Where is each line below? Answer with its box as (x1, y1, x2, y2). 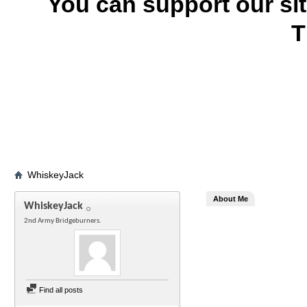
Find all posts (37, 286, 83, 294)
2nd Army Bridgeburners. (24, 217, 101, 225)
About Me (213, 195, 248, 203)
